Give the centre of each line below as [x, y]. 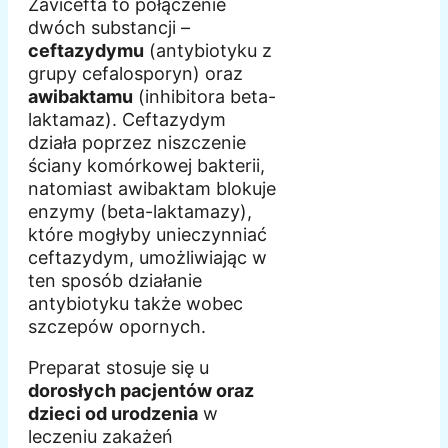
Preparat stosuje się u [118, 367]
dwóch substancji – [109, 27]
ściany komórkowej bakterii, [146, 165]
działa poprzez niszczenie [137, 142]
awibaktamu [80, 96]
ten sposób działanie [115, 280]
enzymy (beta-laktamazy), [140, 211]
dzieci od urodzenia [113, 413]
